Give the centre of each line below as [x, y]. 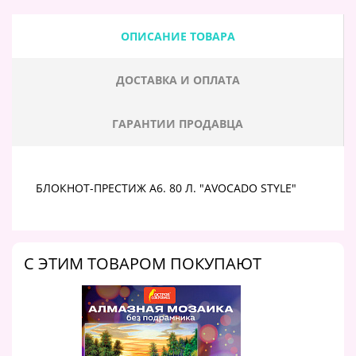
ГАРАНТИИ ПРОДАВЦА [178, 123]
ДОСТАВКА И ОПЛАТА [178, 79]
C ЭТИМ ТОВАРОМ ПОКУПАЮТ [143, 263]
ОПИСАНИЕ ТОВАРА [178, 36]
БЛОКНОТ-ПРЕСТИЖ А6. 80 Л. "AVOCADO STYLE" [166, 188]
